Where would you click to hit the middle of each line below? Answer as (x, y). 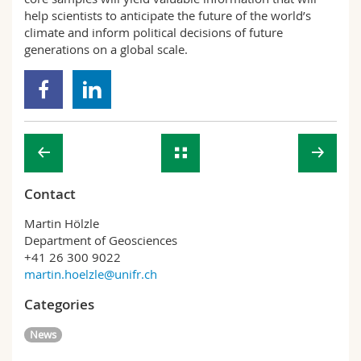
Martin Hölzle (62, 223)
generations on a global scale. (106, 49)
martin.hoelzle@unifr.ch (91, 274)
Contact (50, 194)
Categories (59, 304)
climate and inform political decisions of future (154, 32)
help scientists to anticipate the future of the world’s (168, 15)
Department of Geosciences (101, 240)
